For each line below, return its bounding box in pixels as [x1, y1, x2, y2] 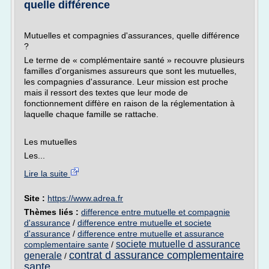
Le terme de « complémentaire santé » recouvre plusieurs [24, 55, 244, 65]
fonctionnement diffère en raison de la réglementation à [24, 98, 235, 108]
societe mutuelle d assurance [116, 239, 240, 249]
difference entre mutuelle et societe [77, 218, 211, 228]
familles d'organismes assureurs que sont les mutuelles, [24, 66, 237, 76]
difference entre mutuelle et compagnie [81, 207, 230, 217]
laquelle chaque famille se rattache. [24, 109, 159, 119]
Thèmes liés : [24, 207, 81, 217]
